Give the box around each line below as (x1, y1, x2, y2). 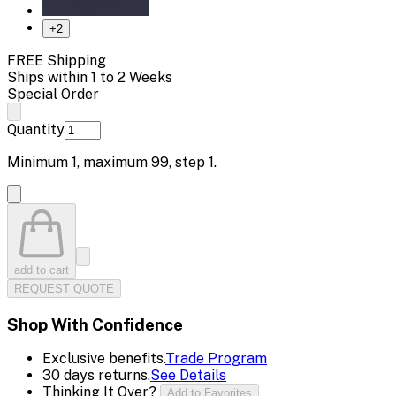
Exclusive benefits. (42, 350, 165, 368)
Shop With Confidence (7, 314, 183, 334)
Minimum (7, 153, 72, 171)
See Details (150, 367, 226, 385)
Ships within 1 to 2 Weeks (7, 68, 172, 86)
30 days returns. (42, 367, 150, 385)
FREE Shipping (7, 51, 106, 69)
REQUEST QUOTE (14, 281, 114, 295)
